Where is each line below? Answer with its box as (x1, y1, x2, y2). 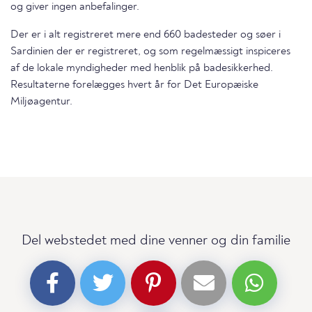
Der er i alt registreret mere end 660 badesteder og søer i (10, 29, 281, 41)
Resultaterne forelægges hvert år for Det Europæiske (10, 79, 258, 91)
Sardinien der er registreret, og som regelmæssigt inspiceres (10, 46, 290, 58)
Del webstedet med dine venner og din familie (22, 234, 290, 249)
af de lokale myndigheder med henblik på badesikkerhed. (10, 63, 273, 75)
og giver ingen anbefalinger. (10, 1, 139, 13)
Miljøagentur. (10, 96, 72, 108)
